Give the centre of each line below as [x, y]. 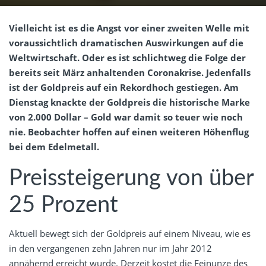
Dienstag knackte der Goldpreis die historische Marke [129, 102]
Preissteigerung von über [131, 178]
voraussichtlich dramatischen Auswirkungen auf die [126, 42]
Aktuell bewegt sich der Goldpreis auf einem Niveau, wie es [130, 233]
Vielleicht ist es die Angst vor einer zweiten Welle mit [129, 28]
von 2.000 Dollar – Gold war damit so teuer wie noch [126, 117]
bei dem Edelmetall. [54, 146]
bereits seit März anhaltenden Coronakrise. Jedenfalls [130, 72]
